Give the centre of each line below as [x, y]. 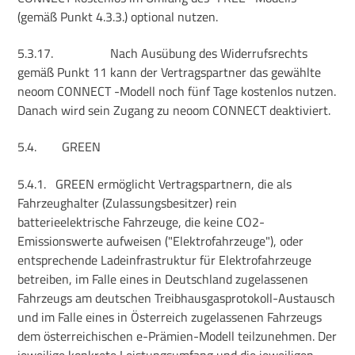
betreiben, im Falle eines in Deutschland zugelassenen [163, 279]
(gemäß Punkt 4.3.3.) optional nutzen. [118, 16]
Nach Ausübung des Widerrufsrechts [209, 53]
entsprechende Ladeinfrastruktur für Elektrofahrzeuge [165, 260]
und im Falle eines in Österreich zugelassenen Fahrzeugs [170, 317]
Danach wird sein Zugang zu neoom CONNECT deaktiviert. [174, 111]
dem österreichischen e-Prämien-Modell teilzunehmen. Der [177, 336]
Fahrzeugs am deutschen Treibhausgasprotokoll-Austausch [177, 298]
